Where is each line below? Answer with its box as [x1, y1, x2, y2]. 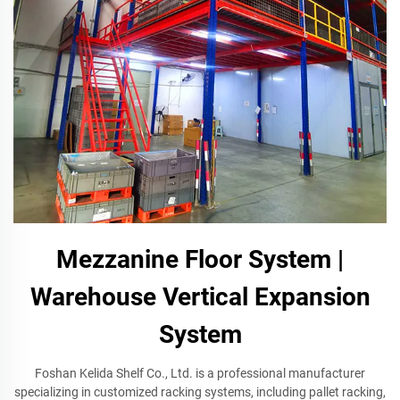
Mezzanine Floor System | [56, 245, 344, 274]
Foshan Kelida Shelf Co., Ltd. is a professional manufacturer [35, 366, 365, 380]
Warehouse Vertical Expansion [29, 282, 371, 312]
